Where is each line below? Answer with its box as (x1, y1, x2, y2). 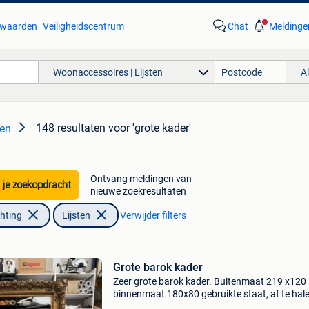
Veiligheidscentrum (42, 21, 124, 32)
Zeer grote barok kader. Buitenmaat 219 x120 (112, 276, 306, 287)
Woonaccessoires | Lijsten (52, 66, 163, 78)
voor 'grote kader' (108, 121, 191, 134)
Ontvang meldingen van (90, 173, 192, 184)
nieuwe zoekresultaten (90, 186, 186, 197)
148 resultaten (36, 121, 106, 134)
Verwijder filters (119, 210, 186, 221)
